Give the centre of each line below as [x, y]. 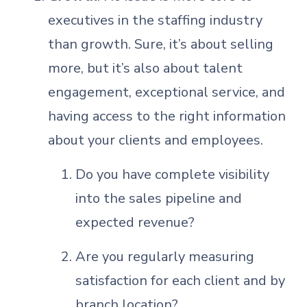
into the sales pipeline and [159, 198]
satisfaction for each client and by [180, 281]
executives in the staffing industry [155, 20]
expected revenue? [135, 222]
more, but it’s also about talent [145, 68]
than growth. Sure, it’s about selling [161, 44]
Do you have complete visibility [172, 174]
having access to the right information [167, 116]
